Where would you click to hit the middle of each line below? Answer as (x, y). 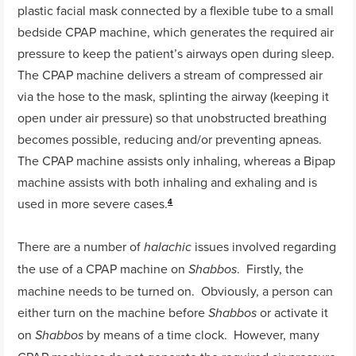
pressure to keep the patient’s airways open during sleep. (178, 53)
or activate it (293, 313)
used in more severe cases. (93, 203)
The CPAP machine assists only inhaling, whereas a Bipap (177, 160)
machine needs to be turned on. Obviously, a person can (176, 291)
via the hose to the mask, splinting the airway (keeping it (174, 96)
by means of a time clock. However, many (202, 335)
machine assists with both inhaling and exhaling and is (168, 182)
